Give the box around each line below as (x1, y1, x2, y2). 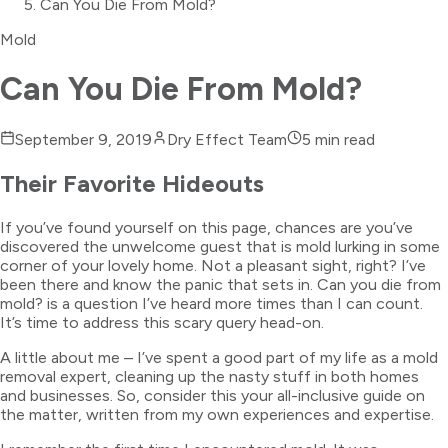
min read (311, 129, 375, 149)
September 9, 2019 (15, 129, 152, 149)
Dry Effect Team (167, 129, 287, 149)
